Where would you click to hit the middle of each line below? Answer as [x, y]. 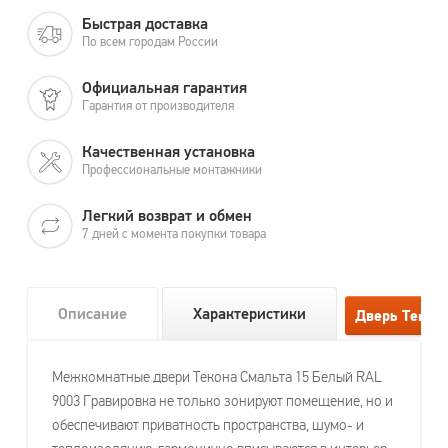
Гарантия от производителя [158, 105]
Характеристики [249, 313]
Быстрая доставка [145, 23]
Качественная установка [168, 151]
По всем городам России [150, 41]
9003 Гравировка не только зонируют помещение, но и [222, 400]
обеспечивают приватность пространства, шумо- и [208, 424]
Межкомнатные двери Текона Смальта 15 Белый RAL [217, 376]
